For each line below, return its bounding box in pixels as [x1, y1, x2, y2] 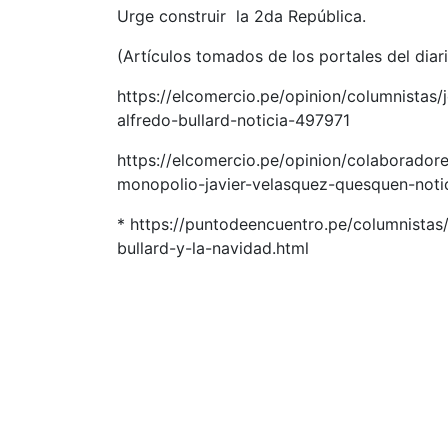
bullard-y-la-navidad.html [117, 238, 309, 258]
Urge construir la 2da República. [117, 6, 366, 26]
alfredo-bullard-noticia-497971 [117, 110, 350, 130]
